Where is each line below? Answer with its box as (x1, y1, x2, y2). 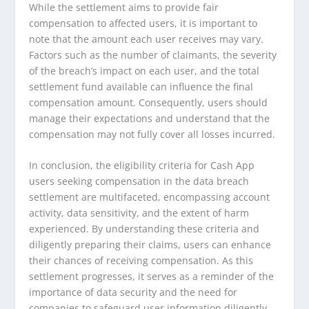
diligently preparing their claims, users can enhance (29, 238, 272, 252)
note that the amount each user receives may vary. (29, 32, 264, 46)
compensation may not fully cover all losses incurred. (29, 127, 276, 141)
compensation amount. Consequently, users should (29, 95, 268, 109)
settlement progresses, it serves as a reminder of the (29, 270, 275, 283)
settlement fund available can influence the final (29, 79, 254, 93)
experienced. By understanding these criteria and (29, 222, 260, 236)
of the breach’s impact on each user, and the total (29, 63, 260, 77)
